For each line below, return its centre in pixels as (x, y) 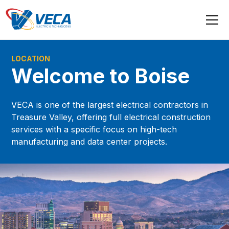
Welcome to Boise (101, 76)
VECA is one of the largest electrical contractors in (110, 105)
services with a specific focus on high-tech (94, 129)
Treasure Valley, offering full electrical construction (111, 117)
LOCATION (31, 58)
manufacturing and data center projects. (89, 141)
